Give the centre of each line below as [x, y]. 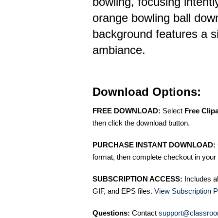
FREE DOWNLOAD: [127, 111]
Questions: [111, 213]
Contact [144, 213]
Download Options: [147, 92]
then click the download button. [141, 123]
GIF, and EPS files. [123, 191]
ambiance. [119, 50]
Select [173, 111]
